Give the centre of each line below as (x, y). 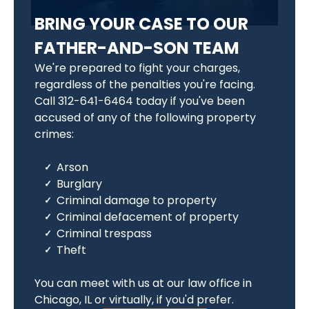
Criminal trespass (104, 233)
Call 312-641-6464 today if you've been (140, 101)
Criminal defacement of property (148, 217)
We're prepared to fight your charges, (137, 68)
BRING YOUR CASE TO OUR (141, 24)
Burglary (79, 184)
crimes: (54, 134)
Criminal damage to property (137, 200)
